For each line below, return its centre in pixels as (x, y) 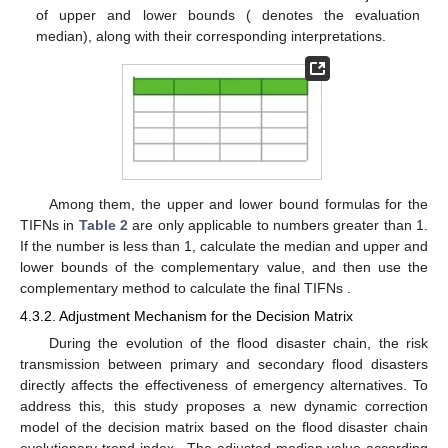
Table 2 (103, 224)
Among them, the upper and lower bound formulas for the (238, 203)
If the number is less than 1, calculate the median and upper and (224, 245)
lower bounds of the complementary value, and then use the (224, 266)
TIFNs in (49, 224)
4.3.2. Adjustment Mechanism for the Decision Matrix (186, 315)
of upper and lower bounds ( (143, 15)
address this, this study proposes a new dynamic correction (224, 406)
